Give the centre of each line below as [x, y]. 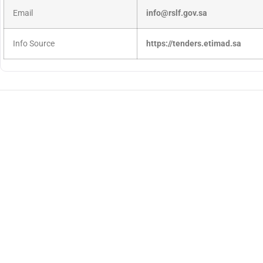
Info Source [34, 44]
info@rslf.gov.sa [177, 14]
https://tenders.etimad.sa [194, 44]
